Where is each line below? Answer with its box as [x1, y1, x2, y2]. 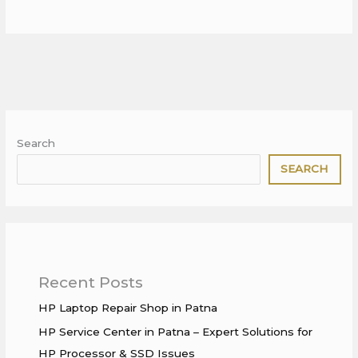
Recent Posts [38, 272, 144, 292]
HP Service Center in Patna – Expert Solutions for [38, 325, 313, 339]
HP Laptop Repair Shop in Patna [38, 300, 218, 314]
